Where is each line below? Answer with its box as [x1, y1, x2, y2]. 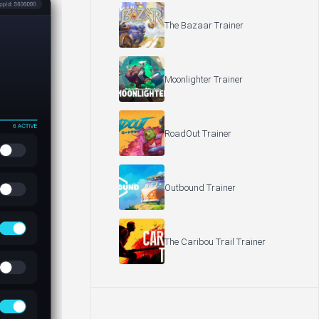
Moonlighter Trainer [164, 73, 243, 85]
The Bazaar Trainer [164, 19, 244, 31]
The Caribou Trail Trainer [164, 236, 266, 247]
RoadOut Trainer [164, 127, 231, 139]
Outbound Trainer [164, 182, 236, 193]
